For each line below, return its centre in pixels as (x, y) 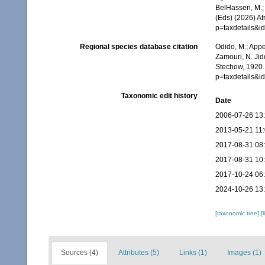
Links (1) (193, 252)
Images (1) (244, 252)
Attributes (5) (139, 252)
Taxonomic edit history (159, 96)
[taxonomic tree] (238, 213)
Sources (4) (80, 252)
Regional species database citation (138, 46)
